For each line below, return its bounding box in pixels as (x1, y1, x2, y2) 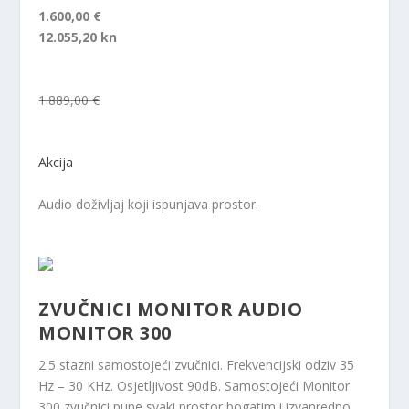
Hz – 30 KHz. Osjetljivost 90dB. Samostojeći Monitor (38, 376, 351, 394)
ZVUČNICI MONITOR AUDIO (38, 296, 303, 321)
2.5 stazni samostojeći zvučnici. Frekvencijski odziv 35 (38, 355, 355, 373)
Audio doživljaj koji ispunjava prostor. (38, 194, 259, 213)
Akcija (38, 153, 74, 172)
